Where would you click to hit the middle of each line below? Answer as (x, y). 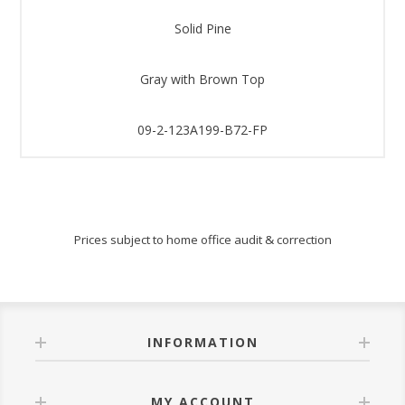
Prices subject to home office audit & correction (202, 239)
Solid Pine (202, 28)
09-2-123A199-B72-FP (202, 129)
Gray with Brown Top (202, 79)
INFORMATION (202, 342)
